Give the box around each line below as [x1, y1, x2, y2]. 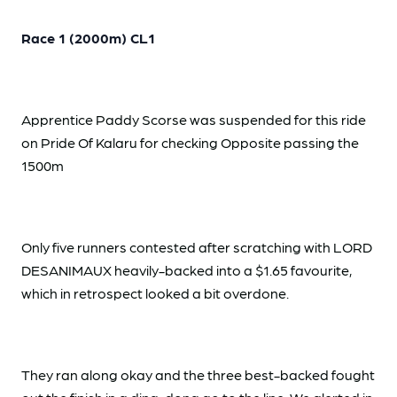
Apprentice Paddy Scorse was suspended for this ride [21, 111, 366, 128]
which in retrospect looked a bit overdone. [21, 284, 289, 302]
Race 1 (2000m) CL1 [21, 29, 155, 47]
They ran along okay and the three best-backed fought [21, 366, 375, 384]
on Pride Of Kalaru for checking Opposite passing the [21, 134, 359, 152]
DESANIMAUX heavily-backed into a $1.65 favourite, [21, 261, 352, 279]
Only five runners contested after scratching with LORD [21, 238, 372, 256]
